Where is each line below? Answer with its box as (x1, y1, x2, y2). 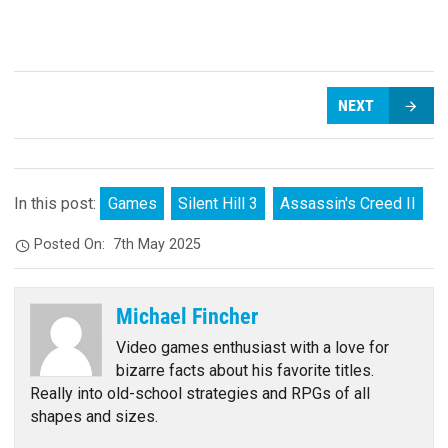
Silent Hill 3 (178, 194, 259, 214)
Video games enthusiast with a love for (116, 338, 390, 358)
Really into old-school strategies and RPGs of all (29, 384, 370, 404)
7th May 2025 (113, 235, 202, 253)
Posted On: (34, 235, 114, 253)
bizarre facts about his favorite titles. (116, 361, 375, 381)
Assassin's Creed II (279, 194, 416, 214)
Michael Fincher (116, 302, 259, 329)
